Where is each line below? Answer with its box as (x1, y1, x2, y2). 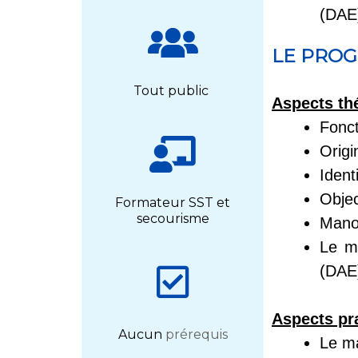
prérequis (165, 326, 228, 342)
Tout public (133, 83, 212, 99)
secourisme (136, 210, 209, 226)
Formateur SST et (115, 194, 230, 210)
